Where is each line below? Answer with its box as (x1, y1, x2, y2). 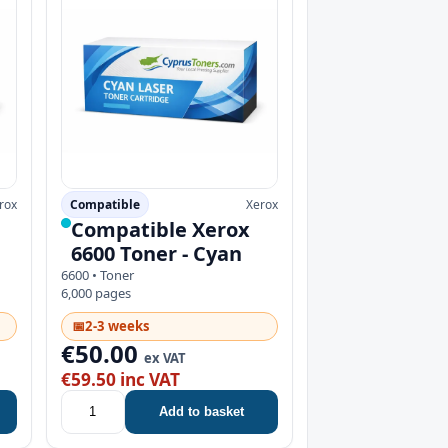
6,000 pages (60, 283, 131, 302)
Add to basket (158, 404, 244, 420)
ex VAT (143, 348, 186, 367)
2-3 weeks (84, 316, 150, 335)
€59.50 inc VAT (60, 367, 180, 391)
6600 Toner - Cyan (70, 239, 242, 267)
